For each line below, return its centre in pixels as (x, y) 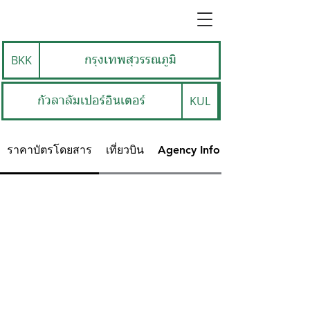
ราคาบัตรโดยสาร (49, 150)
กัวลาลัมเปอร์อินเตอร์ (91, 101)
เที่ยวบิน (125, 150)
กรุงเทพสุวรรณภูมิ (130, 60)
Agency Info (189, 150)
